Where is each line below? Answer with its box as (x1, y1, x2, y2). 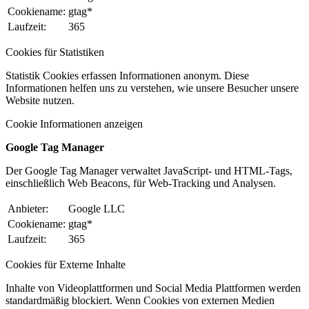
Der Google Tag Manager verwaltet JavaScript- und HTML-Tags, (6, 165, 292, 177)
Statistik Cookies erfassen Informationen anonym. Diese (6, 70, 249, 82)
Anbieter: (8, 203, 48, 215)
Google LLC (68, 203, 125, 215)
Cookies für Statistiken (6, 46, 104, 59)
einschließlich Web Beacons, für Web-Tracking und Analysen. (6, 177, 276, 190)
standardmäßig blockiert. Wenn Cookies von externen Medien (6, 295, 275, 307)
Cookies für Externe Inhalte (6, 259, 126, 271)
